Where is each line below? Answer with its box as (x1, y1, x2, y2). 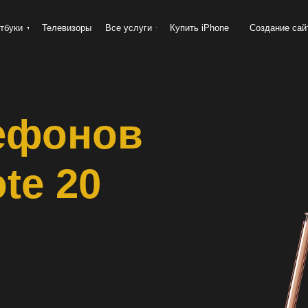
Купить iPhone (169, 22, 229, 33)
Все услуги (105, 22, 152, 33)
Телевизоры (42, 22, 91, 33)
